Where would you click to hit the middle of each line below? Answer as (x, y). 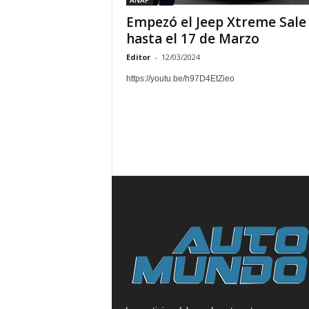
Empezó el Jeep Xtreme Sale (216, 22)
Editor (138, 57)
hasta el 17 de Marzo (192, 39)
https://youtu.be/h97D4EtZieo (180, 79)
